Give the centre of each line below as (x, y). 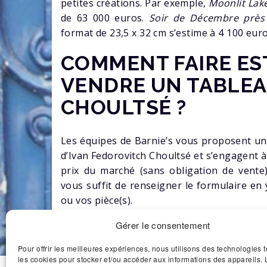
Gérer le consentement (163, 225)
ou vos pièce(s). (97, 200)
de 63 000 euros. (105, 18)
